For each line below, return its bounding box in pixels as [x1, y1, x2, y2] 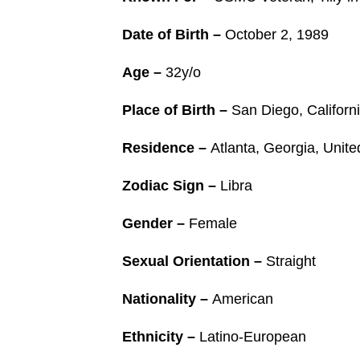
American [212, 291, 273, 307]
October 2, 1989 [225, 27, 329, 43]
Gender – [122, 215, 189, 231]
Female [189, 215, 237, 231]
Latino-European [199, 329, 306, 345]
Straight [266, 253, 316, 269]
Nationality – [122, 291, 212, 307]
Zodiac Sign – [122, 178, 220, 194]
